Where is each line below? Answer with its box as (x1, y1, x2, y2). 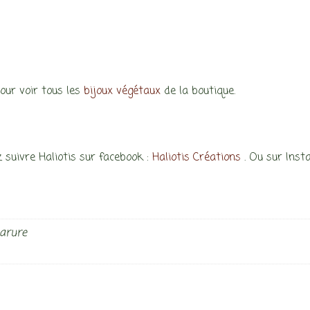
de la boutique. (161, 83, 236, 100)
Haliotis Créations (152, 149, 241, 166)
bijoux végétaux (84, 83, 161, 100)
